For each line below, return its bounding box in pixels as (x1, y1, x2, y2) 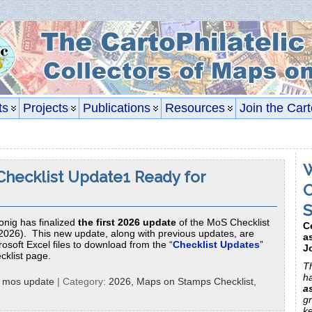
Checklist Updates (173, 239, 260, 251)
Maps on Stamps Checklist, (136, 275, 256, 287)
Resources (165, 101, 225, 115)
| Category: (54, 275, 109, 287)
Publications (83, 101, 150, 115)
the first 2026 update (78, 217, 176, 228)
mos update (2, 275, 54, 287)
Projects (23, 101, 68, 115)
